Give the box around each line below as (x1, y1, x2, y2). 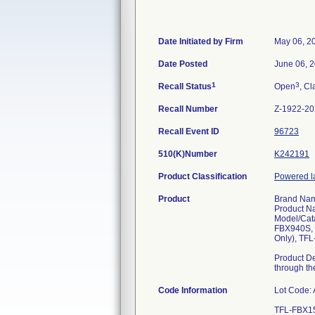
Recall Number (158, 104, 218, 114)
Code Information (158, 285, 227, 295)
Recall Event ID (158, 127, 219, 136)
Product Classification (158, 172, 247, 181)
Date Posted (158, 59, 207, 69)
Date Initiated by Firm (158, 37, 243, 46)
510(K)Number (158, 149, 217, 159)
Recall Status (158, 82, 212, 91)
